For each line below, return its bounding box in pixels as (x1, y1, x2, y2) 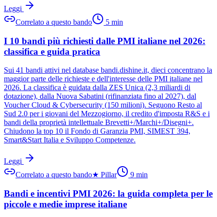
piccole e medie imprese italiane (4, 199, 127, 210)
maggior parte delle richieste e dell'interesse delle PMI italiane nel (4, 75, 202, 83)
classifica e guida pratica (4, 46, 100, 57)
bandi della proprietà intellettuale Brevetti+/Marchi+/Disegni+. (4, 118, 194, 127)
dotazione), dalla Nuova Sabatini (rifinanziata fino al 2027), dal (4, 92, 196, 101)
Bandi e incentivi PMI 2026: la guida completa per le (4, 188, 213, 199)
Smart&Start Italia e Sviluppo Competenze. (4, 136, 136, 144)
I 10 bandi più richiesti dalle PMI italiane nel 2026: (4, 35, 205, 46)
